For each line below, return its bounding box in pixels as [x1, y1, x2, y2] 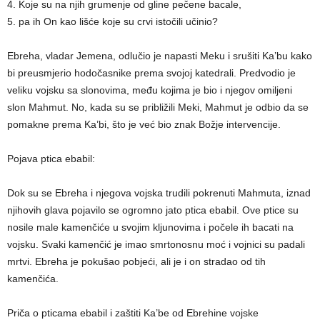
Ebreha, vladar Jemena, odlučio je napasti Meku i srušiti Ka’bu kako [7, 50, 312, 61]
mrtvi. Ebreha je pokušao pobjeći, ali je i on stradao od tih [7, 256, 266, 267]
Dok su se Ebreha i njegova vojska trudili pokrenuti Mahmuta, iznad [7, 187, 311, 199]
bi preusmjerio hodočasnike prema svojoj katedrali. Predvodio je [7, 67, 296, 79]
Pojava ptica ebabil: [7, 153, 95, 164]
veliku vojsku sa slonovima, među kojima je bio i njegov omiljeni [7, 84, 292, 96]
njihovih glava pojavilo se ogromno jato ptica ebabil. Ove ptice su [7, 204, 299, 216]
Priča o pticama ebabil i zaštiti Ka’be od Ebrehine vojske [7, 307, 259, 319]
